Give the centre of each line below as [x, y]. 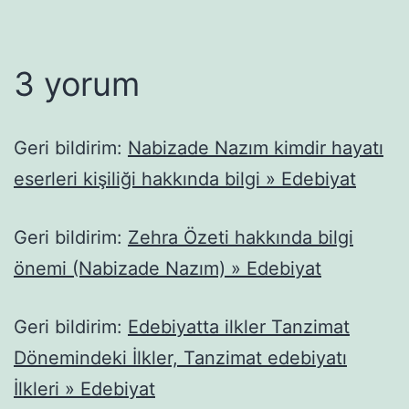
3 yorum [77, 84]
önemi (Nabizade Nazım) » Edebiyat [168, 268]
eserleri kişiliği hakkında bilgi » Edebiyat [185, 178]
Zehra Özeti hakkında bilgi [241, 237]
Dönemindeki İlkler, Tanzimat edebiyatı [180, 357]
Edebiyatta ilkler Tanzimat [239, 326]
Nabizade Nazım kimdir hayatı [256, 147]
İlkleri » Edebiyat [84, 388]
